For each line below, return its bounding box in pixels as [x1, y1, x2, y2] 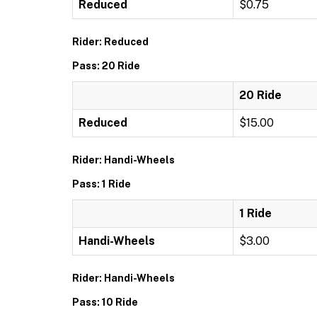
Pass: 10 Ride [72, 296, 138, 308]
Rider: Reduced [72, 36, 149, 47]
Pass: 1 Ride [72, 178, 131, 190]
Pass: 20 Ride [72, 60, 140, 71]
